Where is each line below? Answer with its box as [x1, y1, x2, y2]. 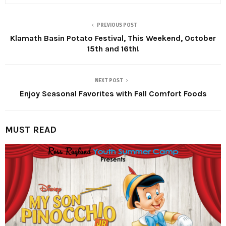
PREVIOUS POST [97, 22, 137, 29]
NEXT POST [95, 78, 123, 84]
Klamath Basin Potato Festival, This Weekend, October [10, 33, 216, 43]
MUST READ [5, 124, 56, 136]
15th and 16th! [87, 44, 139, 54]
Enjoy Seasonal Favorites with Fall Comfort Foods [19, 89, 207, 99]
